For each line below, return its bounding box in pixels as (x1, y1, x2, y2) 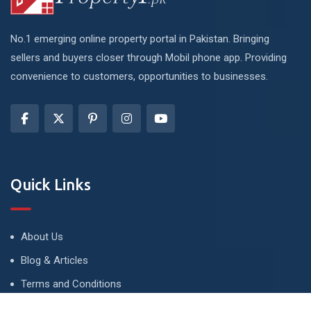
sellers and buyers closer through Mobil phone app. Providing (10, 51, 287, 64)
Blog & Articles (21, 253, 88, 267)
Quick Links (10, 175, 91, 193)
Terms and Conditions (21, 277, 121, 290)
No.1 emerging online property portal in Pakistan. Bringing (10, 32, 269, 45)
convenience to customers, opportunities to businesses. (10, 69, 268, 83)
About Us (21, 230, 63, 243)
